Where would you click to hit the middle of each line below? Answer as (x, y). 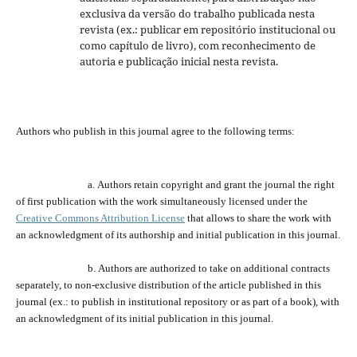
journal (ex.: (43, 301)
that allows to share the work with (258, 218)
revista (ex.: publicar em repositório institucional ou (207, 29)
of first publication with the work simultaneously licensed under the (161, 201)
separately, (39, 284)
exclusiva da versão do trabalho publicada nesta (197, 13)
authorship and (162, 234)
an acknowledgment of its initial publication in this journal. (144, 318)
